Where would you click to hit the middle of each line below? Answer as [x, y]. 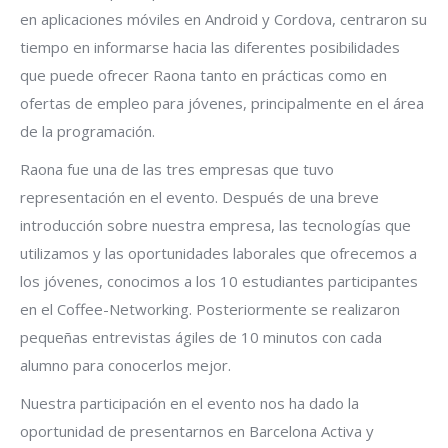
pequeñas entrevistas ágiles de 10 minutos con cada [201, 337]
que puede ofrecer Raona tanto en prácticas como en [203, 75]
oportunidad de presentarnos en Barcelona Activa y [197, 431]
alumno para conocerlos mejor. [125, 365]
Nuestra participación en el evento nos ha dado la [189, 403]
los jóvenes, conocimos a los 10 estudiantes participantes [219, 281]
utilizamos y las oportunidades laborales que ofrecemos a [218, 253]
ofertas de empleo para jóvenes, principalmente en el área [222, 103]
